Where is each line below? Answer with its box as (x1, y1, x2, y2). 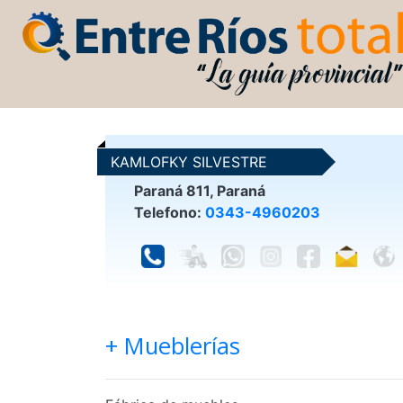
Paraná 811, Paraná (134, 181, 265, 200)
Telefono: (134, 202, 205, 221)
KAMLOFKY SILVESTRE (111, 152, 267, 171)
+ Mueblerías (105, 329, 240, 362)
